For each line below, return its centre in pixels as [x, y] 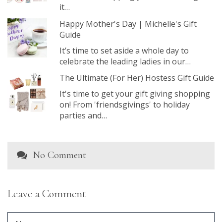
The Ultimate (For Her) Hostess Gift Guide [137, 78]
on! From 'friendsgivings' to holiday [124, 105]
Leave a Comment [47, 194]
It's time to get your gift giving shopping [135, 94]
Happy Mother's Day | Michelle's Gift [128, 24]
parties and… [83, 116]
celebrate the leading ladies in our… [125, 61]
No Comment [59, 155]
